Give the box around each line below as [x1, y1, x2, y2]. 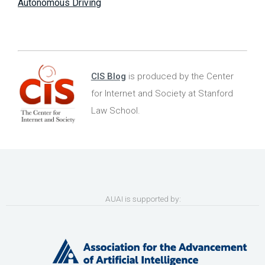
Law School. [91, 105, 140, 116]
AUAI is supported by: [84, 194, 181, 204]
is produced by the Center [125, 70, 234, 82]
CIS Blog [91, 70, 126, 82]
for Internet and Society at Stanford [91, 88, 233, 99]
